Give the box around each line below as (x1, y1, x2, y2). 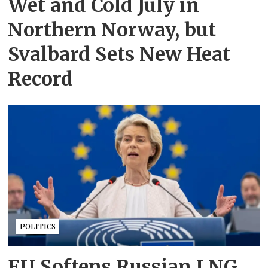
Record (8, 67, 74, 92)
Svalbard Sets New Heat (8, 42, 231, 67)
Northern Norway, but (8, 18, 217, 42)
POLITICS (20, 221, 56, 231)
